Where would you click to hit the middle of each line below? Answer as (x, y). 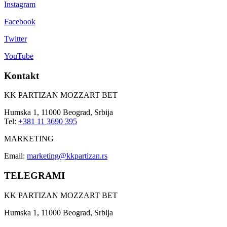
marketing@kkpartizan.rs (67, 156)
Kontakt (22, 75)
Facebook (20, 22)
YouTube (19, 56)
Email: (15, 156)
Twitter (15, 39)
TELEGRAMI (34, 176)
